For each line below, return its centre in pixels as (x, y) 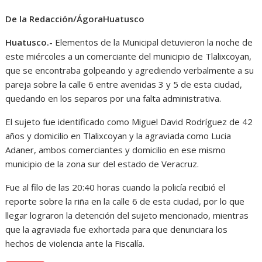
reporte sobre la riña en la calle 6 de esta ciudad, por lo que (125, 201)
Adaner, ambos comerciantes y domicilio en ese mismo (116, 150)
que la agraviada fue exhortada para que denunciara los (117, 229)
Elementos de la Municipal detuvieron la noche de (153, 42)
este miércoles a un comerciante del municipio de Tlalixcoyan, (129, 56)
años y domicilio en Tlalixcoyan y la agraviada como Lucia (118, 136)
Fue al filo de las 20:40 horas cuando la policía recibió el (116, 187)
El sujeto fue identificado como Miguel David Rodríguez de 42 (129, 122)
